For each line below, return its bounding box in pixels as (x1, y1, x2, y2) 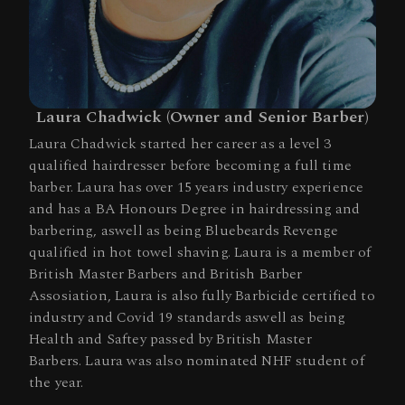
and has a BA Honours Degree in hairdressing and (29, 198, 361, 221)
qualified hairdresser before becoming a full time (29, 155, 352, 177)
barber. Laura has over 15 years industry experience (29, 176, 364, 199)
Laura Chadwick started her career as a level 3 (29, 133, 332, 155)
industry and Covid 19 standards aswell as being (29, 306, 346, 329)
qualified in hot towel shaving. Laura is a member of (29, 241, 372, 264)
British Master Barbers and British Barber (29, 263, 303, 286)
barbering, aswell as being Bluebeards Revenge (29, 220, 339, 242)
